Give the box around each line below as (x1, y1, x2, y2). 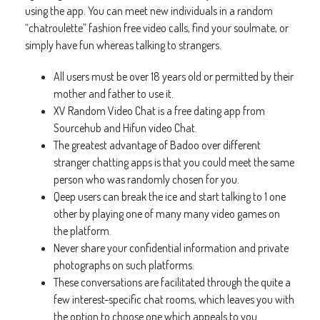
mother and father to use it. (54, 86, 174, 101)
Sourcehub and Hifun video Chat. (54, 121, 197, 135)
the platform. (54, 224, 111, 238)
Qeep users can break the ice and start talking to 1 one (54, 189, 286, 204)
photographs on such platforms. (54, 258, 194, 272)
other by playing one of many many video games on (54, 206, 280, 221)
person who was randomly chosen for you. (54, 172, 239, 186)
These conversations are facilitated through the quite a (54, 275, 291, 289)
